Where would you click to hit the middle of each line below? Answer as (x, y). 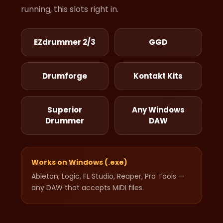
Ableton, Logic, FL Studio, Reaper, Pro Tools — (108, 176)
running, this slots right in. (70, 9)
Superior (65, 110)
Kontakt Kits (158, 76)
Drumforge (65, 76)
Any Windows (158, 110)
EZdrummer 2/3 (65, 42)
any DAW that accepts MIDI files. (88, 187)
